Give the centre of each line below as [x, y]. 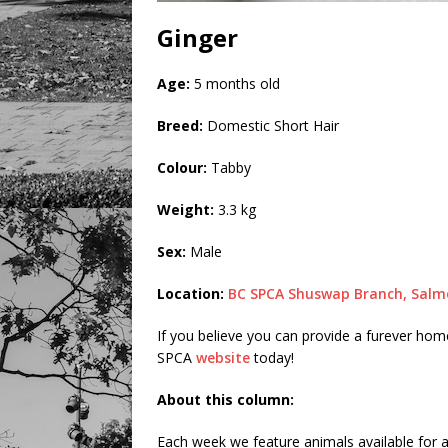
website [223, 358]
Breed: [180, 126]
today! [272, 358]
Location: [190, 294]
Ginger [197, 38]
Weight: [185, 210]
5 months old [235, 84]
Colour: [182, 168]
